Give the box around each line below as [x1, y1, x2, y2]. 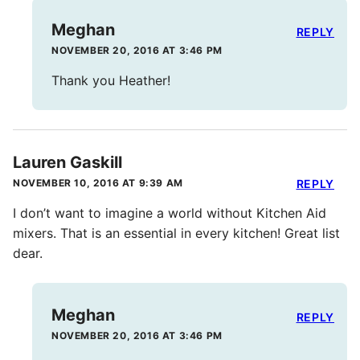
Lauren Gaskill [13, 153, 122, 173]
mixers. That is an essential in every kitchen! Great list [13, 225, 340, 242]
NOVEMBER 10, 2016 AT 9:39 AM [13, 177, 183, 190]
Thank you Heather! [51, 72, 170, 89]
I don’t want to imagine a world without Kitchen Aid [13, 205, 326, 222]
